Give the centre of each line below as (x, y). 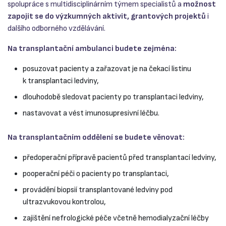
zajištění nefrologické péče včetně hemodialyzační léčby (116, 218)
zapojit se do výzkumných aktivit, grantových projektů (107, 17)
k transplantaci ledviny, (61, 81)
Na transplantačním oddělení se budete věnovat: (96, 138)
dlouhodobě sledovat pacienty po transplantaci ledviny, (113, 97)
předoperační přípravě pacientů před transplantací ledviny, (120, 158)
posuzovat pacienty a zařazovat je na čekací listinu (107, 69)
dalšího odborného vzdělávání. (56, 29)
